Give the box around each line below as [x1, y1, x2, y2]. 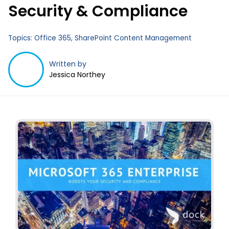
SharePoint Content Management [75, 33, 192, 43]
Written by [49, 58, 86, 69]
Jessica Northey [49, 69, 105, 80]
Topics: [8, 33, 34, 43]
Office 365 [34, 33, 71, 43]
